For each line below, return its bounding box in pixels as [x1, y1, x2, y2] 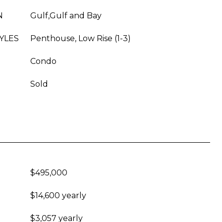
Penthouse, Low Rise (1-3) [30, 34, 131, 43]
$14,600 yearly [30, 191, 86, 200]
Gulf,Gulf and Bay [30, 11, 102, 20]
